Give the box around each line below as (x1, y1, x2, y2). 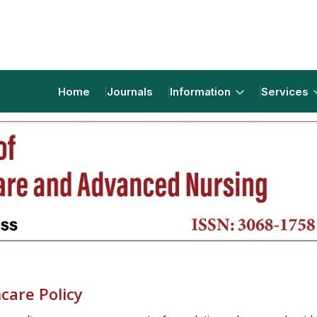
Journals (107, 84, 153, 98)
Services (261, 84, 311, 98)
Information (170, 84, 234, 98)
